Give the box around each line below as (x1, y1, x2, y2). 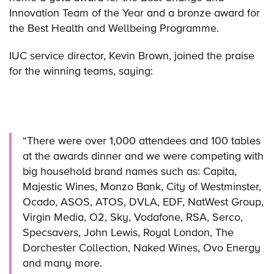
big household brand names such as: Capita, (23, 164, 237, 177)
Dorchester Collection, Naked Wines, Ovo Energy (23, 240, 261, 254)
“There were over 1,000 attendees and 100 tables (23, 133, 261, 147)
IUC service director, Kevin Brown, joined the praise (9, 49, 254, 62)
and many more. (23, 256, 102, 269)
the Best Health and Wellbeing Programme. (9, 21, 219, 35)
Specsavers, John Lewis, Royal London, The (23, 225, 234, 239)
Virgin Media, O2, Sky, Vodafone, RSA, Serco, (23, 210, 243, 223)
